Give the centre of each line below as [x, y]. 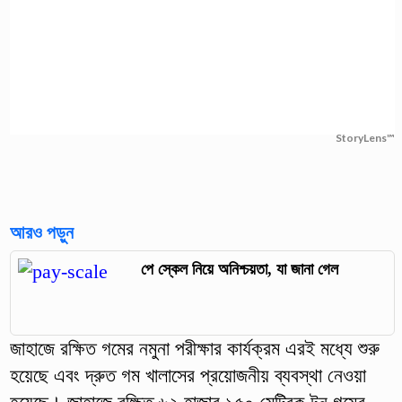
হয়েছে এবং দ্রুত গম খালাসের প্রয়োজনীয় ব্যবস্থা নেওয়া [188, 376]
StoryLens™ [365, 137]
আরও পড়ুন [41, 232]
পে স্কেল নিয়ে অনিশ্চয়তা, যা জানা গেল [239, 269]
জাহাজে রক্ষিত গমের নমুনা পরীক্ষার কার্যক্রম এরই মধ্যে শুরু [194, 349]
